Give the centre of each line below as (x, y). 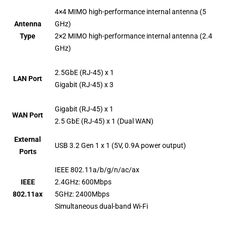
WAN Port (28, 115)
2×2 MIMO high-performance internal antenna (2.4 (134, 36)
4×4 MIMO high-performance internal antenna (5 (131, 11)
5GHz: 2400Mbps (82, 194)
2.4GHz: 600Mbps (83, 182)
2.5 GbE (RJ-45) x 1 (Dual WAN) (104, 121)
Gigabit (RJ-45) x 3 (84, 84)
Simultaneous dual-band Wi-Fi (102, 206)
